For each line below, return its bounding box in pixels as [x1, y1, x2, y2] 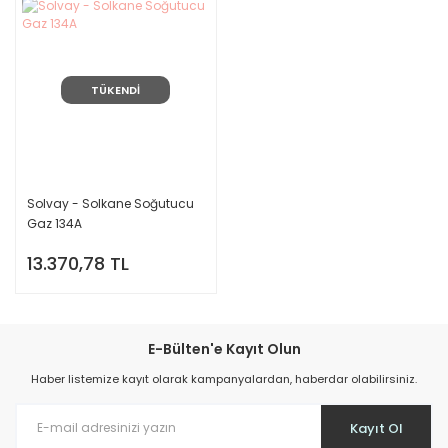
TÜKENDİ [91, 82, 141, 99]
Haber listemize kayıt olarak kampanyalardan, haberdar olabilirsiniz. [31, 371, 417, 387]
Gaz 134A [27, 215, 82, 232]
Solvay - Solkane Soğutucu [27, 195, 194, 212]
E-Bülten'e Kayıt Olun [147, 339, 301, 359]
